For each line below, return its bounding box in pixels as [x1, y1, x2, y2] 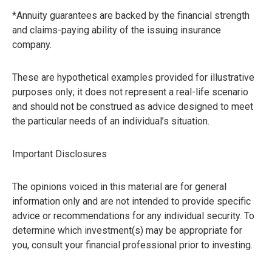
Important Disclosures [12, 148, 107, 160]
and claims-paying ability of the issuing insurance [12, 24, 221, 36]
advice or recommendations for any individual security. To [12, 210, 254, 222]
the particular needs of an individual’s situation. [12, 115, 209, 127]
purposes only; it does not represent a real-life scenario [12, 86, 248, 98]
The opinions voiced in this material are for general [12, 181, 226, 193]
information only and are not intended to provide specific [12, 195, 251, 208]
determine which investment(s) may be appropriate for [12, 225, 242, 237]
